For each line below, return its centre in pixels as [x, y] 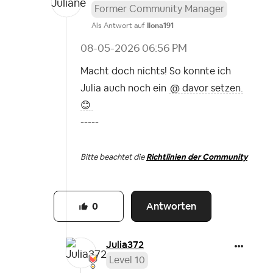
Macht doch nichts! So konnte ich [156, 72]
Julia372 [125, 245]
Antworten [172, 207]
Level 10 [127, 261]
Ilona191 [160, 26]
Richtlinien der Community [197, 157]
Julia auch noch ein [125, 89]
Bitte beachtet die [113, 157]
